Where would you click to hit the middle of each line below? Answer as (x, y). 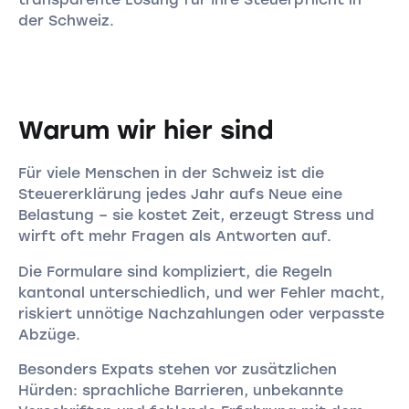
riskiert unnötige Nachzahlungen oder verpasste (201, 313)
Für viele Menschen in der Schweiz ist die (171, 173)
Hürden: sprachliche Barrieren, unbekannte (180, 391)
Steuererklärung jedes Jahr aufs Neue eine (180, 194)
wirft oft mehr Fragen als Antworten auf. (174, 236)
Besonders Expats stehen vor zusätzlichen (177, 370)
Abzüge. (49, 334)
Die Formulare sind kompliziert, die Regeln (175, 271)
